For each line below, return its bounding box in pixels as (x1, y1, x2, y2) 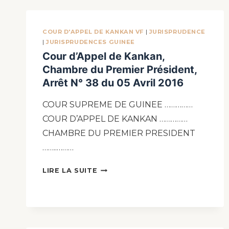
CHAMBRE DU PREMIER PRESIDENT (42, 128, 195, 139)
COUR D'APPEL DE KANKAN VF (42, 28, 144, 35)
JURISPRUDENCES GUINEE (46, 38, 135, 45)
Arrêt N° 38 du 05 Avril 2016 (42, 77, 184, 89)
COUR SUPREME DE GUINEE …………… (42, 100, 193, 110)
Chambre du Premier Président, (42, 63, 197, 76)
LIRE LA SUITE (42, 167, 98, 175)
